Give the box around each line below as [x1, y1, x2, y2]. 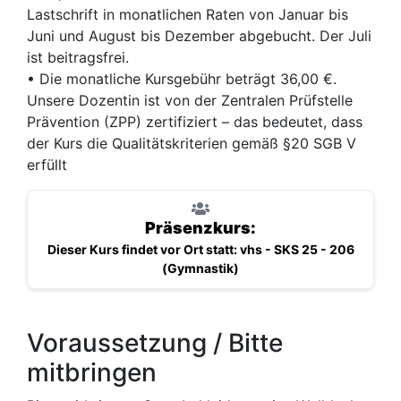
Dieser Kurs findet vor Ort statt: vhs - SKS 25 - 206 [47, 241, 354, 257]
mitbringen [27, 356, 157, 388]
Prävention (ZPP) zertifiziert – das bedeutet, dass [27, 112, 363, 131]
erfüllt [27, 155, 67, 174]
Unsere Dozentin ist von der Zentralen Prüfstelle [27, 90, 353, 109]
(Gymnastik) [162, 260, 239, 276]
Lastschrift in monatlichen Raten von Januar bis [27, 4, 348, 23]
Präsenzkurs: [145, 218, 256, 237]
